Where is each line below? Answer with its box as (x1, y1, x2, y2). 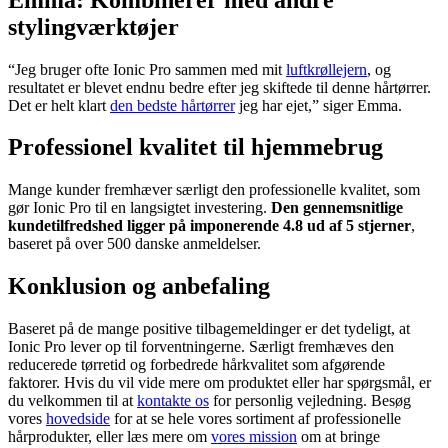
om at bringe (297, 428, 380, 446)
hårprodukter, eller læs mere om (8, 428, 211, 446)
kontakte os (137, 392, 209, 410)
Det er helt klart (8, 96, 110, 114)
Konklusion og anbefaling (8, 273, 270, 300)
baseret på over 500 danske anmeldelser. (8, 235, 261, 253)
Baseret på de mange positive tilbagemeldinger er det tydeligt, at (8, 320, 410, 338)
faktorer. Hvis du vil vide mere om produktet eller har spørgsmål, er (8, 374, 431, 392)
